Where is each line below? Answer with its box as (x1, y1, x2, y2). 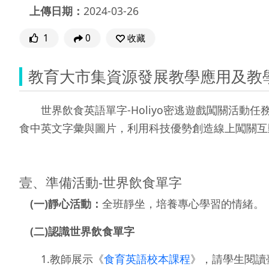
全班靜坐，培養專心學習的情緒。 (102, 196, 264, 211)
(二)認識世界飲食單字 (30, 223, 134, 238)
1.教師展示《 (19, 251, 104, 266)
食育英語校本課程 (104, 251, 190, 266)
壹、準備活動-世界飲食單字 (19, 172, 182, 191)
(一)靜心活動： (30, 196, 102, 211)
